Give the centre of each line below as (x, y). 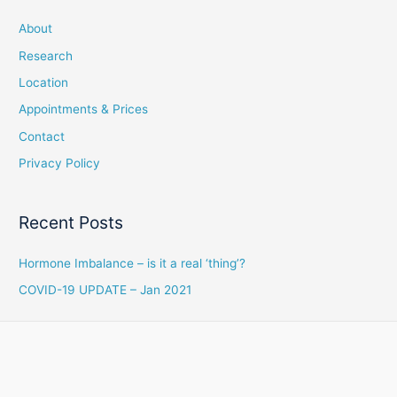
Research (46, 55)
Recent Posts (71, 222)
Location (44, 83)
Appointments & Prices (84, 109)
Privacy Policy (60, 163)
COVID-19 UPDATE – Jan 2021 (105, 290)
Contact (42, 136)
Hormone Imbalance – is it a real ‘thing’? (132, 263)
